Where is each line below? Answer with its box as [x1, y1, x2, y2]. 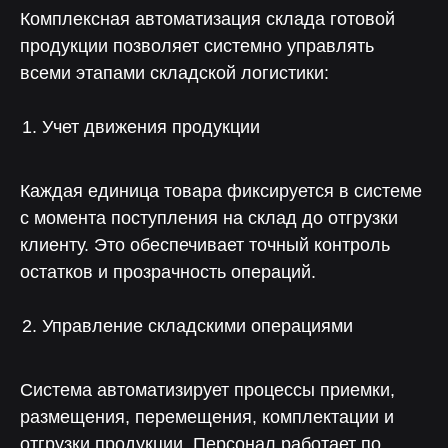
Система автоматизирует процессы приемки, [20, 380, 395, 400]
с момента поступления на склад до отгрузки [20, 208, 398, 228]
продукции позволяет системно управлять [20, 36, 374, 56]
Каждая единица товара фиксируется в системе [20, 181, 422, 201]
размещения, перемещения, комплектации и [20, 407, 394, 427]
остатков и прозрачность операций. [20, 262, 316, 282]
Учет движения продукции [42, 117, 260, 137]
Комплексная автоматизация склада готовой [20, 9, 395, 29]
